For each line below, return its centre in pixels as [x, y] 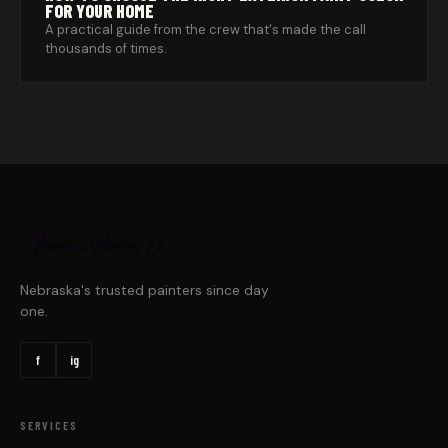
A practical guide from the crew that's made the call [205, 30]
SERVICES [49, 425]
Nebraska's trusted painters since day [144, 290]
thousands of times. [106, 49]
